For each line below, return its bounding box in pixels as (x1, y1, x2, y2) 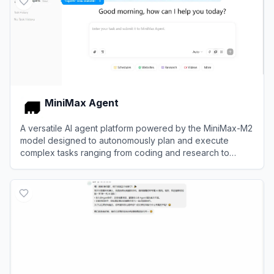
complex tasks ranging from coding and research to (20, 147, 229, 158)
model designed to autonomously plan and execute (20, 135, 229, 146)
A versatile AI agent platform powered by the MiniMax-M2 (20, 122, 253, 133)
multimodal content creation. (20, 159, 133, 170)
